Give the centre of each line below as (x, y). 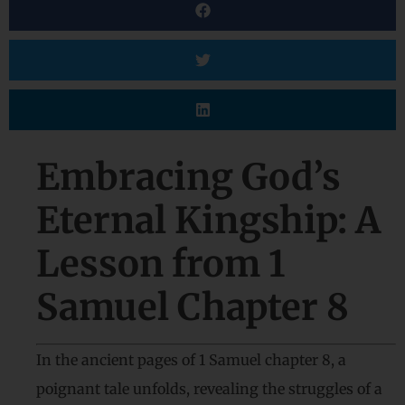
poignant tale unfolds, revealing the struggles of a (209, 389)
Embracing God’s (188, 177)
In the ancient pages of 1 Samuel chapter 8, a (191, 360)
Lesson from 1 (161, 264)
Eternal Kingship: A (208, 221)
